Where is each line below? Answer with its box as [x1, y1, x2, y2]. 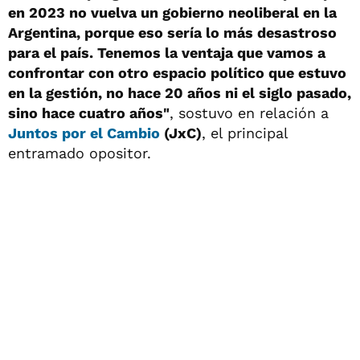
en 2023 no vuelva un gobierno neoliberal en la [8, 3, 337, 21]
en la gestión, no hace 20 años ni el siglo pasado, [8, 84, 351, 101]
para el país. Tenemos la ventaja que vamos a [8, 43, 325, 61]
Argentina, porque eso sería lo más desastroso [8, 23, 337, 41]
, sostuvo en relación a [170, 104, 329, 121]
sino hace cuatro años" [8, 104, 170, 121]
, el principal [202, 124, 288, 141]
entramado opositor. [8, 144, 151, 162]
